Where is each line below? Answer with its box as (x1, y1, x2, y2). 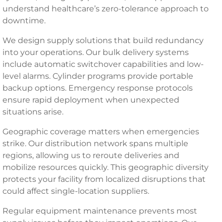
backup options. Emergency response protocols (2, 83, 193, 93)
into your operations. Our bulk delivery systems (2, 48, 189, 57)
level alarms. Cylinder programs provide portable (2, 71, 193, 81)
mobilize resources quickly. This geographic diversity (2, 163, 209, 172)
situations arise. (2, 107, 63, 116)
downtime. (2, 16, 46, 25)
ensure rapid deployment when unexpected (2, 95, 179, 105)
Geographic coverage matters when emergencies (2, 127, 199, 136)
